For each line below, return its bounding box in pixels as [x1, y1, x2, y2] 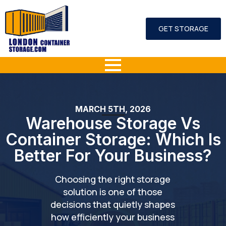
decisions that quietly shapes [50, 198, 176, 211]
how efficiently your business [51, 211, 175, 223]
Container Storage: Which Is [5, 130, 221, 150]
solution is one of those [63, 186, 163, 198]
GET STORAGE [158, 23, 208, 33]
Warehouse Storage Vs [26, 114, 200, 134]
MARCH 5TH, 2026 [75, 104, 151, 115]
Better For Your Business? [14, 146, 212, 166]
